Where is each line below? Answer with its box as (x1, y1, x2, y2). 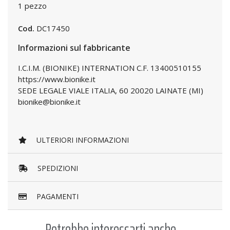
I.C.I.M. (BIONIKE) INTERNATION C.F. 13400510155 (18, 63, 201, 73)
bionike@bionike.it (18, 97, 81, 107)
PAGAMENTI (34, 191, 79, 202)
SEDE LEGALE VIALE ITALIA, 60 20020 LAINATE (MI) (18, 85, 203, 95)
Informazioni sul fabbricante (18, 42, 130, 53)
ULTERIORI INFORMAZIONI (34, 135, 129, 145)
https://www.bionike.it (18, 74, 95, 84)
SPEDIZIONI (35, 163, 78, 174)
